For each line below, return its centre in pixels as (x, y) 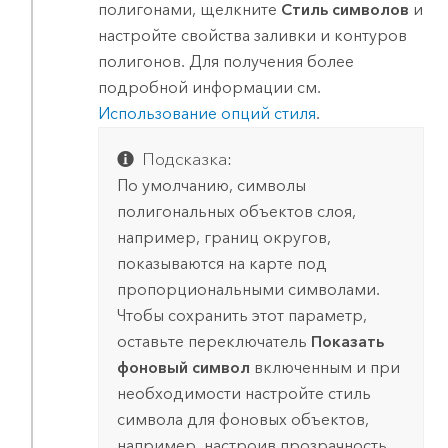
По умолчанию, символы (211, 185)
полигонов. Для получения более (226, 62)
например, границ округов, (223, 237)
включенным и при (324, 367)
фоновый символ (183, 367)
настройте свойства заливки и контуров (253, 36)
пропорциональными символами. (248, 289)
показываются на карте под (221, 263)
